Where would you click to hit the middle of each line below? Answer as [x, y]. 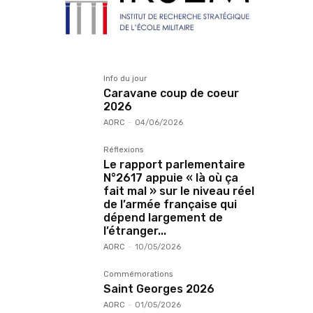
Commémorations [138, 275]
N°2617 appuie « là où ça [171, 178]
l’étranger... [135, 231]
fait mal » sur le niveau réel [179, 191]
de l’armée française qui [170, 205]
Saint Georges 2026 [159, 289]
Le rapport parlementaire [174, 165]
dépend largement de [163, 218]
